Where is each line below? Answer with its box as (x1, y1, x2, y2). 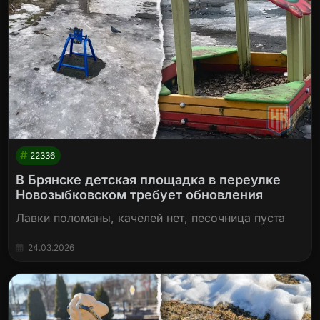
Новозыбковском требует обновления (16, 186, 264, 202)
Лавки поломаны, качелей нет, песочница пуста (16, 210, 286, 225)
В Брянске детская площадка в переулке (16, 171, 281, 187)
